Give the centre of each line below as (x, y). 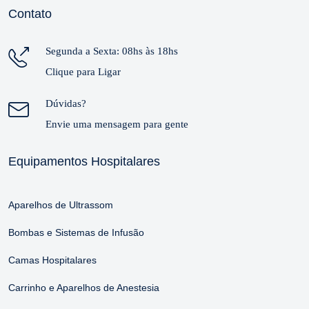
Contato (30, 14)
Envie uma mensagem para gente (117, 124)
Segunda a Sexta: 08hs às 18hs (112, 51)
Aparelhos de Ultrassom (61, 205)
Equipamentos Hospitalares (84, 161)
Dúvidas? (66, 103)
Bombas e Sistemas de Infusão (76, 232)
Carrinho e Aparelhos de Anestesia (84, 288)
